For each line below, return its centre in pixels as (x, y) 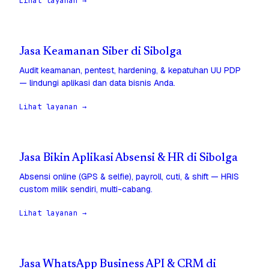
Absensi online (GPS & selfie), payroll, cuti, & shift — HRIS (129, 177)
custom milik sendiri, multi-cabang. (86, 189)
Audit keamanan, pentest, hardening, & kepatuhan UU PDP (130, 71)
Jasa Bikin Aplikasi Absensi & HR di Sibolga (128, 159)
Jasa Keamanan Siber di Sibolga (101, 52)
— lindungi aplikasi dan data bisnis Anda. (97, 83)
